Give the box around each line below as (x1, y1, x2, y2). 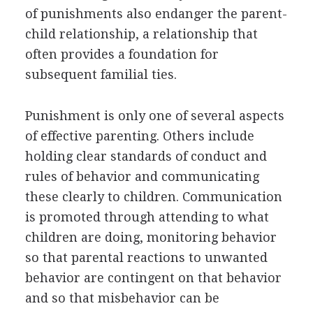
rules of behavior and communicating (24, 168, 259, 184)
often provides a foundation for (24, 46, 219, 61)
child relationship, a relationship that (24, 26, 258, 41)
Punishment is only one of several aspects (24, 108, 284, 123)
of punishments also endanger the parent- (24, 6, 287, 21)
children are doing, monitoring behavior (24, 229, 277, 245)
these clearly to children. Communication (24, 189, 282, 204)
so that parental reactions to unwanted (24, 249, 268, 265)
